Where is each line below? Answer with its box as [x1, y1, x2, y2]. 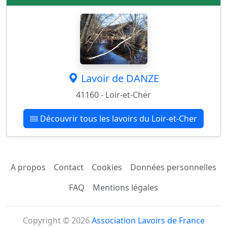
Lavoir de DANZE [81, 71, 159, 85]
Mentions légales [93, 181, 158, 193]
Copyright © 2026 [22, 214, 92, 226]
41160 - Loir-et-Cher [76, 89, 151, 100]
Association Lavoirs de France [91, 214, 205, 226]
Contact [54, 161, 84, 173]
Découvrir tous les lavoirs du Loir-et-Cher [38, 112, 197, 124]
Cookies [92, 161, 122, 173]
